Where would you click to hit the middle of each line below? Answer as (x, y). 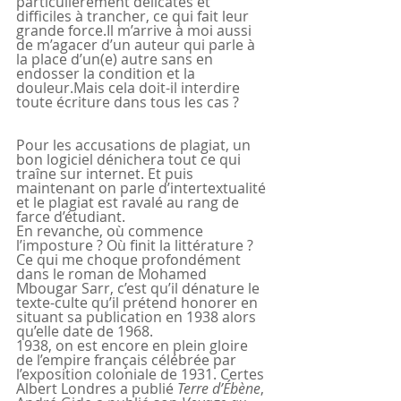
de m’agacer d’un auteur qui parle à (137, 45)
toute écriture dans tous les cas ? (128, 102)
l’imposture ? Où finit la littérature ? (137, 246)
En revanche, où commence (111, 231)
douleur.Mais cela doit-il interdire (130, 88)
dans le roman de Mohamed (113, 274)
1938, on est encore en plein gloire (134, 346)
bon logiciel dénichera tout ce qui (130, 160)
